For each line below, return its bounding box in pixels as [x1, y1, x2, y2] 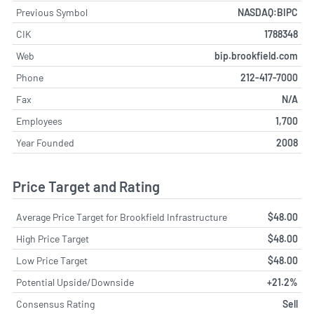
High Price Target [16, 233, 89, 245]
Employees [16, 114, 62, 127]
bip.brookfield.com [214, 49, 298, 62]
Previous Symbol [16, 6, 88, 18]
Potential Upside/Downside [16, 276, 134, 289]
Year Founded [16, 136, 74, 149]
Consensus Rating [16, 298, 95, 310]
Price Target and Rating [13, 178, 160, 195]
